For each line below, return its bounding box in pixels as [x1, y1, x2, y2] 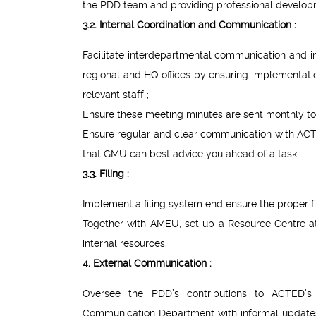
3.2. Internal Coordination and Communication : [83, 19, 296, 31]
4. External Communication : [83, 257, 212, 269]
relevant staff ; [83, 89, 149, 101]
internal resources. [83, 238, 167, 250]
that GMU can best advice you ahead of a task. [83, 148, 299, 160]
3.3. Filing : [83, 168, 129, 180]
